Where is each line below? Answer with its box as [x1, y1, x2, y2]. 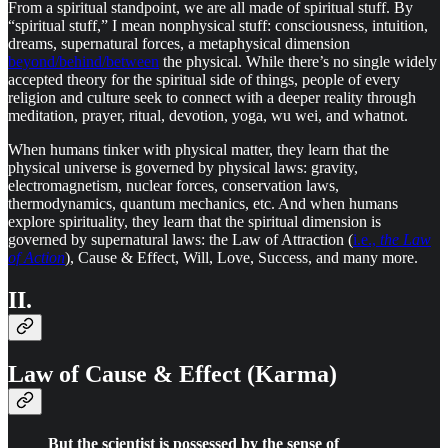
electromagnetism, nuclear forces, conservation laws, [8, 177, 339, 195]
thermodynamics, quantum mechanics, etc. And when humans [8, 195, 398, 213]
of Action [8, 249, 65, 267]
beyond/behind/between [8, 53, 159, 71]
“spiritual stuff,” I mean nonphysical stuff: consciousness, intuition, [8, 17, 428, 35]
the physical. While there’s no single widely [159, 53, 437, 71]
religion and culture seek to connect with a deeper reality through [8, 89, 416, 107]
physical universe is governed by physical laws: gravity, [8, 159, 358, 177]
